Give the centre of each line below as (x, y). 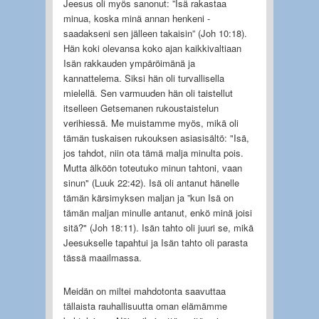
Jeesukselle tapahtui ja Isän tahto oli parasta (155, 242)
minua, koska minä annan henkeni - (136, 18)
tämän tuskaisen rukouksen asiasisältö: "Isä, (156, 137)
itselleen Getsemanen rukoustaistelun (141, 108)
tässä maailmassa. (102, 257)
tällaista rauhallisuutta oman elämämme (145, 305)
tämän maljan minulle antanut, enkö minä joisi (157, 212)
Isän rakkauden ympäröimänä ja (129, 63)
